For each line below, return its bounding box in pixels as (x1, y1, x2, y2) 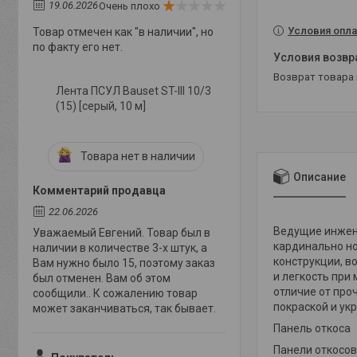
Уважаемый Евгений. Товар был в (33, 226, 210, 239)
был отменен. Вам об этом (33, 272, 171, 284)
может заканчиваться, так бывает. (33, 302, 216, 315)
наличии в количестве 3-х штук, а (33, 241, 207, 254)
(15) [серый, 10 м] (56, 100, 146, 112)
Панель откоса (273, 321, 351, 335)
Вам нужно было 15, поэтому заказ (33, 257, 215, 269)
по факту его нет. (33, 41, 123, 53)
